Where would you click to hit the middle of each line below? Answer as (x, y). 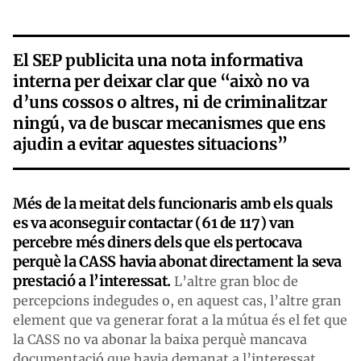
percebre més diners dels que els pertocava (158, 242)
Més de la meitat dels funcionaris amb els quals (173, 203)
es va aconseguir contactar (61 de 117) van (154, 222)
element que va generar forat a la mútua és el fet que (180, 320)
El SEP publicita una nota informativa (158, 60)
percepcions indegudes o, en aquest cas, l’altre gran (177, 300)
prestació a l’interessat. (92, 280)
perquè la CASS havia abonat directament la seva (178, 261)
